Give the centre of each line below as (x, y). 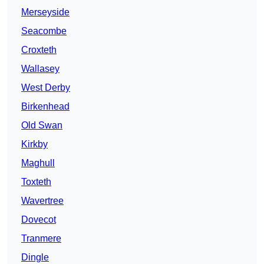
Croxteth (39, 50)
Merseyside (45, 12)
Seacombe (44, 31)
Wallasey (40, 69)
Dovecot (39, 220)
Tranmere (41, 239)
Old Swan (42, 126)
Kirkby (34, 144)
